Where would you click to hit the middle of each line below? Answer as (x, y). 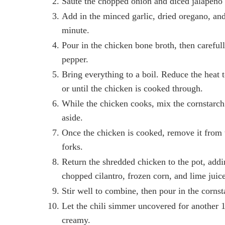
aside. (72, 117)
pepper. (75, 59)
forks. (72, 146)
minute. (76, 30)
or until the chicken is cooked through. (132, 88)
